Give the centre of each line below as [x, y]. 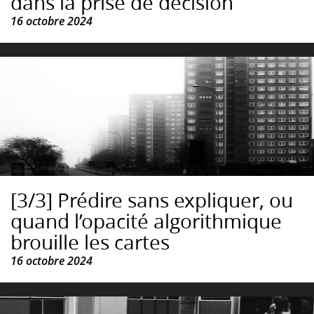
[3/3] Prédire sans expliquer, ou [152, 200]
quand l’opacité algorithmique [146, 221]
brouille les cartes [90, 243]
